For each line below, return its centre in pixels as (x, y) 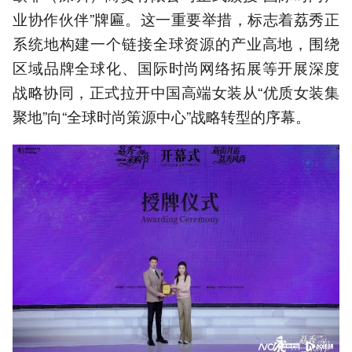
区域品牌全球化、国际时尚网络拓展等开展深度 (176, 67)
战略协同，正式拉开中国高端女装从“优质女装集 (176, 91)
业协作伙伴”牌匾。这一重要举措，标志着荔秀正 (176, 18)
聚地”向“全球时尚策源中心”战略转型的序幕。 (161, 115)
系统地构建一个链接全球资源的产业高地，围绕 (176, 42)
